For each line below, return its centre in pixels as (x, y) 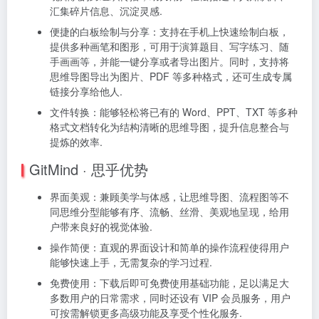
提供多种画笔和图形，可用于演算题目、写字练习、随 (169, 46)
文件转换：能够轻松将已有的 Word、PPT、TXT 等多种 (174, 112)
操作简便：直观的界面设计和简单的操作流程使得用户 (169, 247)
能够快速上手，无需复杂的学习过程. (131, 262)
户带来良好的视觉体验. (101, 226)
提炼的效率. (76, 142)
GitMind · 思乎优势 (89, 169)
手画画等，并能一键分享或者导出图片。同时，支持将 (169, 61)
